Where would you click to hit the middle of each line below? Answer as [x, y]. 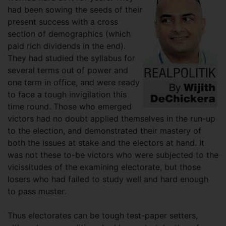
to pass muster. [37, 191]
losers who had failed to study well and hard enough [108, 179]
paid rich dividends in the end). [67, 46]
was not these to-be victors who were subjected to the [113, 155]
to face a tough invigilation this [67, 94]
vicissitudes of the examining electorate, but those [104, 167]
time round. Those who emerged [70, 106]
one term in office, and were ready [74, 82]
